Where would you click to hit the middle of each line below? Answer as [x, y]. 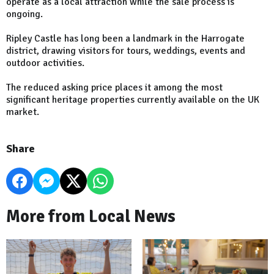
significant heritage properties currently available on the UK [133, 100]
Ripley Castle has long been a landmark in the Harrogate [125, 39]
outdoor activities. [46, 63]
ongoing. [24, 14]
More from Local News [91, 217]
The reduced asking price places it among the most [114, 88]
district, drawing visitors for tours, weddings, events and [126, 51]
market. [23, 112]
